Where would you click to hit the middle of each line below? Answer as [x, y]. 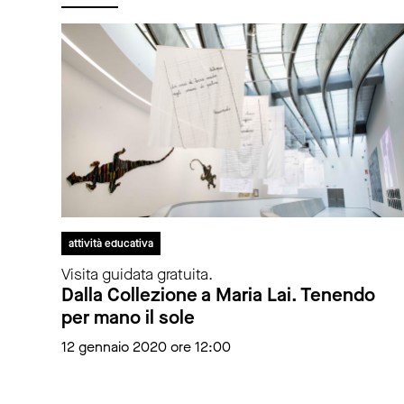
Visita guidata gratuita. [137, 275]
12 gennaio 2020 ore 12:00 [146, 347]
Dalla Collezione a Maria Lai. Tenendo [218, 295]
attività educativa [111, 244]
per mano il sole [128, 318]
